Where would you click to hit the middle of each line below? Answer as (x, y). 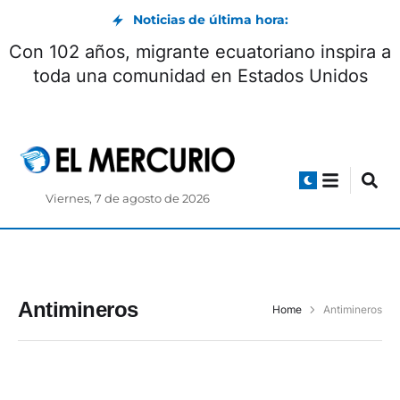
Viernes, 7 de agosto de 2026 (128, 199)
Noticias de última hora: (211, 20)
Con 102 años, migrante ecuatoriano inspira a (200, 52)
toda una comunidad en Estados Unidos (200, 76)
